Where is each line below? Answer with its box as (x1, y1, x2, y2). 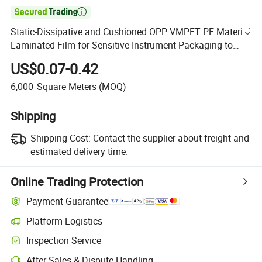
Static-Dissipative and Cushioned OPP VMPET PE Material (11, 25, 251, 39)
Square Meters (36, 80, 96, 93)
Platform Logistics (26, 214, 103, 227)
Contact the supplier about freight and (92, 131, 249, 144)
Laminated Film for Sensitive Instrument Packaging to (11, 39, 233, 52)
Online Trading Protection (11, 173, 144, 189)
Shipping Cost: (30, 131, 91, 144)
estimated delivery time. (30, 144, 128, 158)
